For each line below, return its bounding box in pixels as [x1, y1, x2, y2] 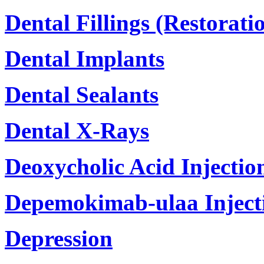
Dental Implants [5, 45, 164, 71]
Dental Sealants [5, 81, 159, 107]
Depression [5, 225, 113, 251]
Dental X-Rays [5, 117, 149, 143]
